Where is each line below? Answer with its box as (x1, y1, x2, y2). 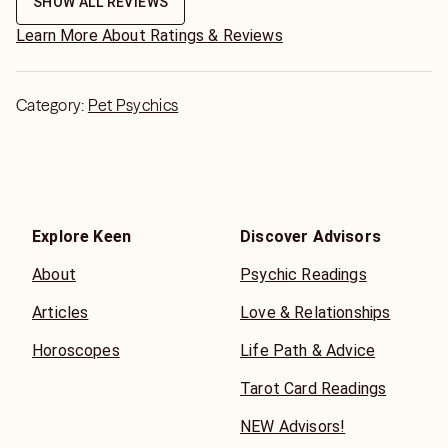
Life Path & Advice (240, 341, 376, 360)
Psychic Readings (240, 265, 367, 284)
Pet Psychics (87, 95, 179, 115)
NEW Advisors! (240, 417, 346, 436)
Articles (32, 303, 89, 322)
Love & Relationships (240, 303, 391, 322)
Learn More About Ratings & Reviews (16, 26, 283, 45)
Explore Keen (32, 227, 132, 246)
